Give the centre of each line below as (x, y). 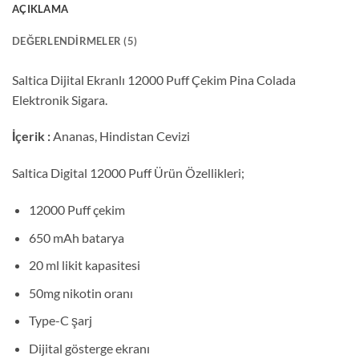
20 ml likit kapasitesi (84, 265)
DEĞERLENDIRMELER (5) (75, 40)
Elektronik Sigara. (60, 99)
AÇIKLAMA (40, 8)
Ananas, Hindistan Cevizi (121, 136)
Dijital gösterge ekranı (89, 349)
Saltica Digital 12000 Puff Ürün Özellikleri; (128, 173)
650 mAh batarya (76, 237)
